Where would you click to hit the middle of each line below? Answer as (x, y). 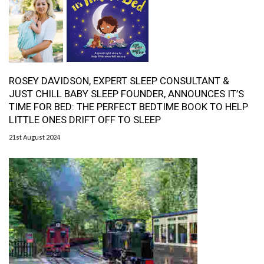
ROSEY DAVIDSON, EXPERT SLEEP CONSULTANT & (119, 81)
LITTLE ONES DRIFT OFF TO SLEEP (85, 120)
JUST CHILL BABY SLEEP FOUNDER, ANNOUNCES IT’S (126, 94)
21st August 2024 (34, 137)
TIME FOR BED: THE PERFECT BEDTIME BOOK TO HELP (128, 107)
